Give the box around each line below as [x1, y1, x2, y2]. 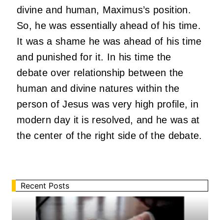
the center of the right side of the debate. [17, 130, 202, 141]
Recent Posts [21, 181, 69, 191]
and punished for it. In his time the [17, 52, 171, 63]
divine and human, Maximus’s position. [17, 4, 191, 16]
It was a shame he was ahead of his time [17, 36, 202, 47]
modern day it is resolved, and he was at [17, 114, 200, 126]
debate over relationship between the [17, 67, 184, 79]
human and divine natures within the [17, 83, 180, 94]
